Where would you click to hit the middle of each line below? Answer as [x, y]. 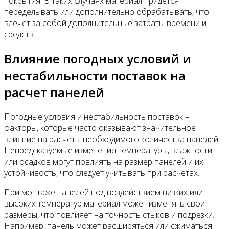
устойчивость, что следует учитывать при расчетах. [102, 173]
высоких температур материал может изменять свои [105, 203]
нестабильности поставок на [95, 75]
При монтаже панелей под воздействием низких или [104, 192]
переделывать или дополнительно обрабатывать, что [107, 12]
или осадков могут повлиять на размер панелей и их [104, 161]
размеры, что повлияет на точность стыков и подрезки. [109, 214]
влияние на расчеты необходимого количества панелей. [112, 139]
